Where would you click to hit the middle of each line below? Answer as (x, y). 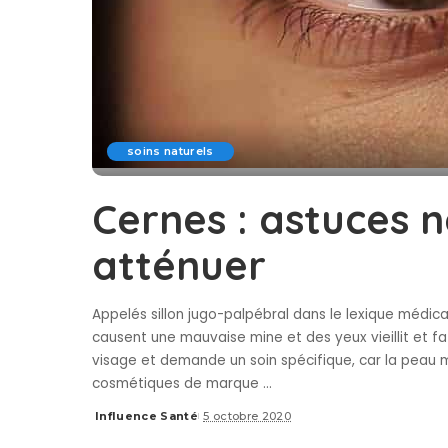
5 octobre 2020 (247, 416)
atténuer (179, 265)
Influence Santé (147, 416)
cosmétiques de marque (177, 383)
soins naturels (170, 151)
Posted (115, 423)
